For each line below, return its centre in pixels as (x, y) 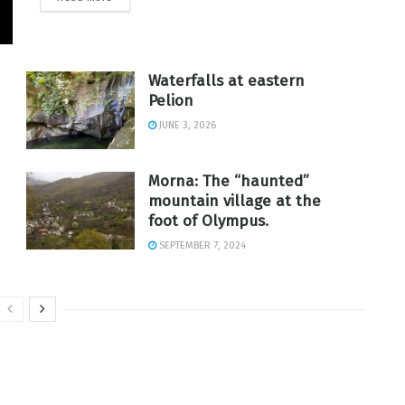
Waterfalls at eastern (226, 81)
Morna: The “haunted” (229, 182)
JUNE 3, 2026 (186, 126)
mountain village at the (235, 202)
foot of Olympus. (208, 221)
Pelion (171, 101)
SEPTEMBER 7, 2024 (201, 246)
